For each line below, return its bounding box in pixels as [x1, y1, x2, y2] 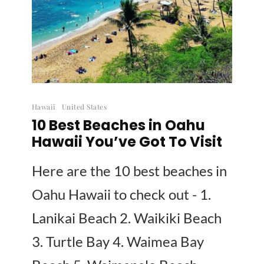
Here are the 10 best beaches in [32, 162, 227, 179]
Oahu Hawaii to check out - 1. [32, 186, 211, 203]
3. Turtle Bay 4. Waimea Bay [32, 233, 204, 250]
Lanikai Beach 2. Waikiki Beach [32, 209, 222, 226]
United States [61, 102, 107, 111]
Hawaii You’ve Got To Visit [32, 132, 222, 151]
